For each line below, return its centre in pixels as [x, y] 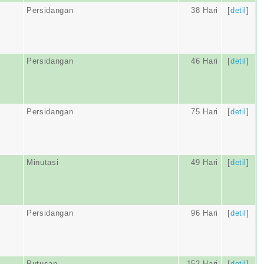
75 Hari [204, 112]
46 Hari [204, 61]
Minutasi [43, 162]
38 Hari [204, 10]
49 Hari [204, 162]
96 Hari [204, 213]
